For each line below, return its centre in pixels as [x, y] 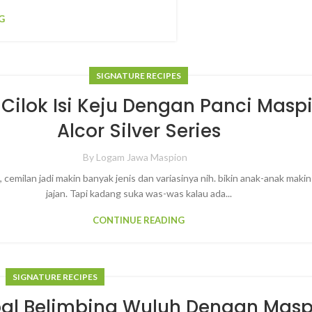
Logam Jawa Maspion [142, 157]
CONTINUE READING [139, 220]
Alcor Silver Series [139, 131]
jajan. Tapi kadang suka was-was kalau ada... [139, 193]
